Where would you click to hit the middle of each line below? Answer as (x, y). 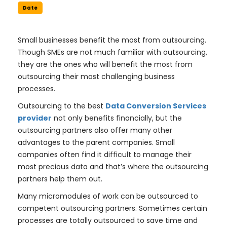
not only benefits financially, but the (117, 118)
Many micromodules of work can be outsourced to (108, 196)
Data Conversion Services (156, 106)
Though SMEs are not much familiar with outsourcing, (112, 52)
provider (35, 118)
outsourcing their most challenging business (96, 77)
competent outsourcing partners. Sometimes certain (112, 208)
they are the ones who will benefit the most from (105, 64)
